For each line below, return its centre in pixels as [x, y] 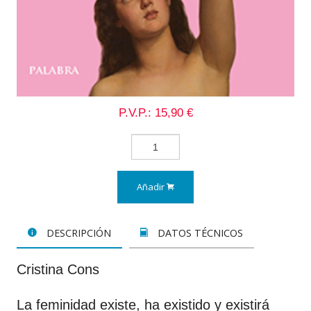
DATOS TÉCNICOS [199, 233]
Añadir [152, 187]
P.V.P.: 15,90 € [155, 112]
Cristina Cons [58, 270]
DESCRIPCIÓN [77, 233]
